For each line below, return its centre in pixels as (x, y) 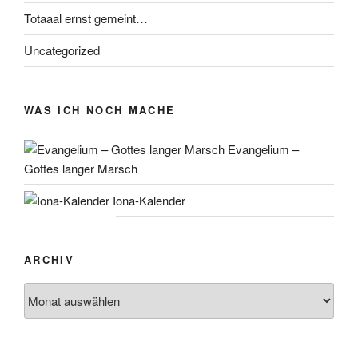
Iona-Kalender (147, 200)
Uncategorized (62, 50)
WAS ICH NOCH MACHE (100, 109)
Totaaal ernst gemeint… (86, 18)
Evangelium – (262, 149)
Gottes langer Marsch (81, 168)
